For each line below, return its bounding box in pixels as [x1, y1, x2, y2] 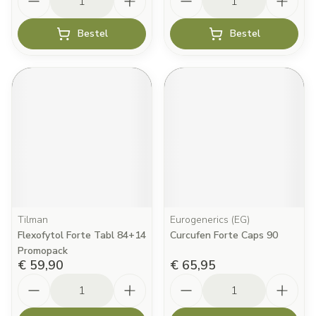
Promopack [18, 244, 68, 257]
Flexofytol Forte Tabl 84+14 [18, 229, 146, 242]
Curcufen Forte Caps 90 [170, 229, 278, 242]
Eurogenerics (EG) [170, 213, 250, 226]
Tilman [18, 213, 48, 226]
